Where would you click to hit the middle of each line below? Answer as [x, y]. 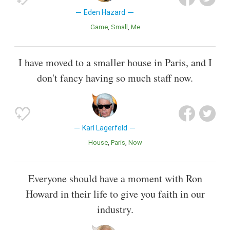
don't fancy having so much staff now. [115, 78]
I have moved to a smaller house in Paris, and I [115, 63]
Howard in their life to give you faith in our [115, 194]
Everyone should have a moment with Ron [115, 178]
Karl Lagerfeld [104, 128]
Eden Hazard [105, 13]
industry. [115, 209]
